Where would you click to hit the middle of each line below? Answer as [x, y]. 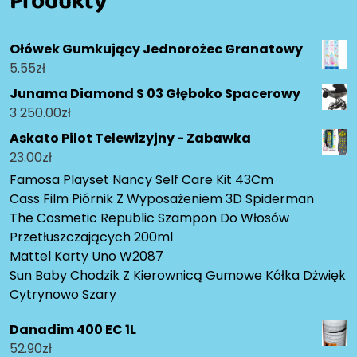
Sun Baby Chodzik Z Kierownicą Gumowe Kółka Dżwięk [178, 276]
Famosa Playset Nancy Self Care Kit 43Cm [141, 180]
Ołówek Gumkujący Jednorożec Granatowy [156, 49]
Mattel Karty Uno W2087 [86, 257]
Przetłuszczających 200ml [91, 237]
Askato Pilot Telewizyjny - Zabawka [130, 139]
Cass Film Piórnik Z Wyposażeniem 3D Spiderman [162, 199]
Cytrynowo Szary [63, 295]
